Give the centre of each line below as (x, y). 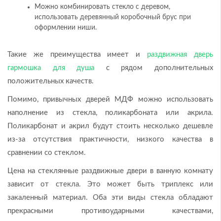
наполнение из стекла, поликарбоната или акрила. (110, 113)
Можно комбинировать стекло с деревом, (102, 7)
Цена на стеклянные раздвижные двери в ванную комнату (110, 171)
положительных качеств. (51, 81)
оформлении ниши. (66, 28)
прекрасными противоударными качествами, (110, 211)
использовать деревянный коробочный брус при (113, 18)
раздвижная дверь (180, 55)
